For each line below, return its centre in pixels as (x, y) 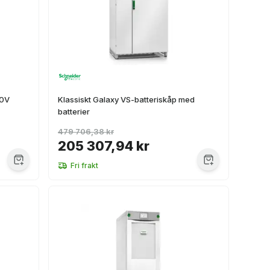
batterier (74, 111)
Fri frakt (84, 165)
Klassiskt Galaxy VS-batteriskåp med (126, 99)
